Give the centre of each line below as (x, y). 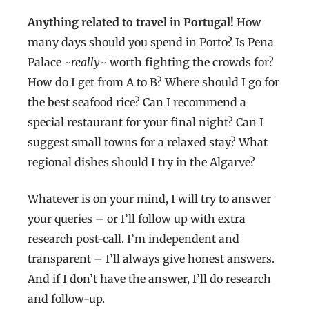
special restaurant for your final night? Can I (146, 122)
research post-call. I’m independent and (133, 239)
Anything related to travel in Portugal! (132, 22)
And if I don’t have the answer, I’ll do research (149, 279)
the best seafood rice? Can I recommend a (137, 102)
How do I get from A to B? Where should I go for (153, 82)
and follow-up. (66, 299)
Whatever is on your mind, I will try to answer (149, 199)
